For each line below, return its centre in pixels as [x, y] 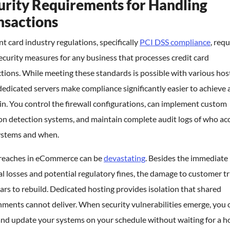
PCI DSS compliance [175, 42]
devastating [124, 158]
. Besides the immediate [187, 158]
